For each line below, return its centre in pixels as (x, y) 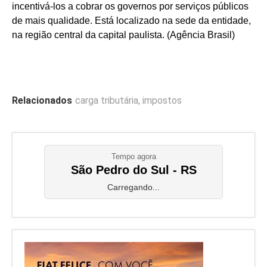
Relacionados (42, 101)
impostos (162, 101)
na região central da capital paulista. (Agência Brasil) (123, 35)
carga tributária (107, 101)
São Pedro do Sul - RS (133, 170)
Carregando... (133, 187)
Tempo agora (133, 157)
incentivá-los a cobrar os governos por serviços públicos (130, 7)
